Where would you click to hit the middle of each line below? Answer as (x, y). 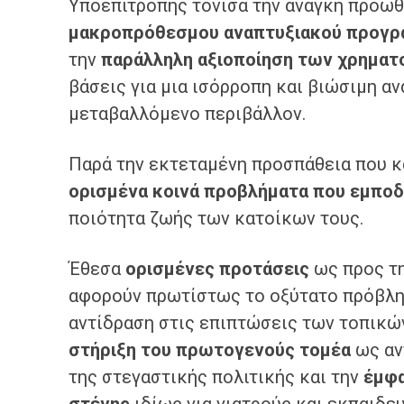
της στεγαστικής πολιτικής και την (216, 377)
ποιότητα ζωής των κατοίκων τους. (218, 218)
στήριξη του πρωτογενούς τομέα (210, 350)
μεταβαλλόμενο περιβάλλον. (189, 114)
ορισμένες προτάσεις (217, 269)
